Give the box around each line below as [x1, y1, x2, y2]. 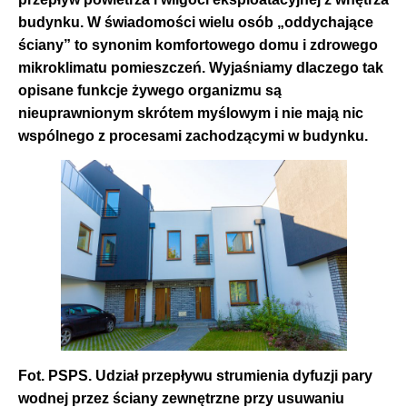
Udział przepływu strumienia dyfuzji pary [95, 367, 372, 383]
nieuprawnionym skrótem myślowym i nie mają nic [18, 104, 363, 121]
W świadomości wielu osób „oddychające [87, 14, 373, 30]
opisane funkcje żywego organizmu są [18, 82, 282, 98]
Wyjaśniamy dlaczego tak [205, 59, 383, 75]
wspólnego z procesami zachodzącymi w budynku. [18, 127, 368, 144]
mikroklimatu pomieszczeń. [18, 59, 205, 75]
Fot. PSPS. [18, 367, 95, 383]
